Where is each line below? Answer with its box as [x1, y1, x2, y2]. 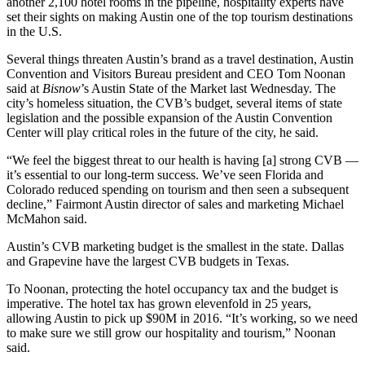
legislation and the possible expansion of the [7, 111, 235, 125]
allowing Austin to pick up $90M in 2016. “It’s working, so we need [7, 311, 358, 325]
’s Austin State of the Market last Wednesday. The [81, 81, 336, 95]
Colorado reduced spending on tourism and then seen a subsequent [7, 182, 349, 196]
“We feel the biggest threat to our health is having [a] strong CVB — [7, 153, 358, 167]
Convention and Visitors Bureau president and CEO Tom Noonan [7, 67, 345, 81]
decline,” [7, 197, 55, 211]
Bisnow [42, 81, 81, 95]
